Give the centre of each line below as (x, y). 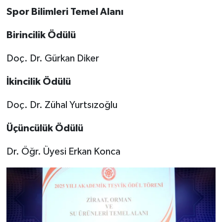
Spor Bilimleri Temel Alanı (65, 12)
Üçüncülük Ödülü (45, 128)
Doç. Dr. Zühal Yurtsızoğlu (62, 105)
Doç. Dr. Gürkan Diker (53, 58)
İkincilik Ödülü (38, 82)
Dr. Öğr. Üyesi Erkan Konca (63, 151)
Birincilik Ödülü (41, 35)
